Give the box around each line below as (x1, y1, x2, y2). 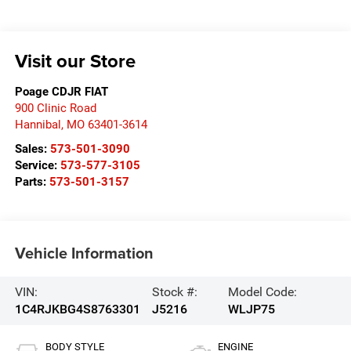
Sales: (14, 141, 50, 156)
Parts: (14, 174, 49, 189)
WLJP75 (228, 301, 276, 317)
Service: (14, 157, 60, 172)
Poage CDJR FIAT (14, 84, 108, 99)
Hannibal (14, 117, 61, 132)
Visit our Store (14, 46, 136, 74)
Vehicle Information (14, 241, 154, 265)
